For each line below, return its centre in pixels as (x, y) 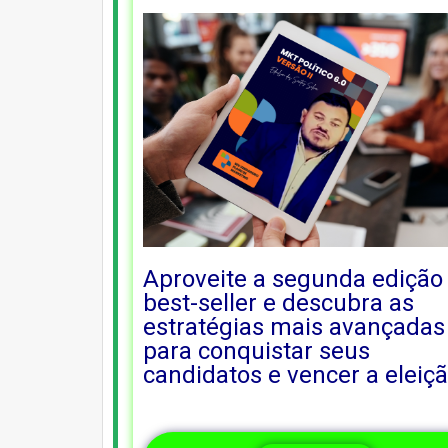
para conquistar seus (256, 350)
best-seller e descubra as (278, 302)
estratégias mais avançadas (294, 326)
